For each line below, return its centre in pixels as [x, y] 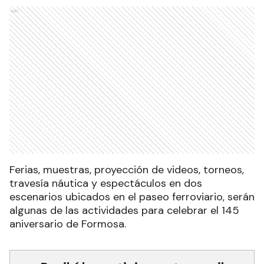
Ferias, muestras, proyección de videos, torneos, [127, 170]
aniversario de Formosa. [68, 224]
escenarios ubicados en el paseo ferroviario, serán [132, 197]
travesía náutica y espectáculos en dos [106, 184]
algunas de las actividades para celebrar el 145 [124, 211]
